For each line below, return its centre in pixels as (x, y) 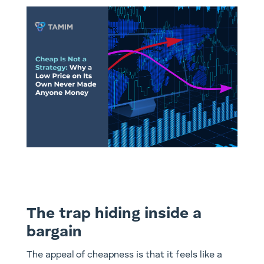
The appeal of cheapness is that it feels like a (124, 255)
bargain (54, 232)
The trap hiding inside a (114, 214)
